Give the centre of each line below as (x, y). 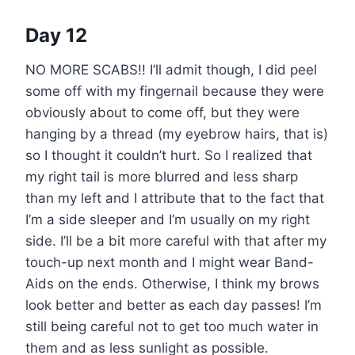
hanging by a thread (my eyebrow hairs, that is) (177, 134)
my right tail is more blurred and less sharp (162, 176)
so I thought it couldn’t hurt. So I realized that (169, 155)
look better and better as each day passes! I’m (174, 305)
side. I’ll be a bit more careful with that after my (176, 240)
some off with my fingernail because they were (175, 91)
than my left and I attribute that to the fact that (175, 198)
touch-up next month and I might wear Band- (170, 262)
